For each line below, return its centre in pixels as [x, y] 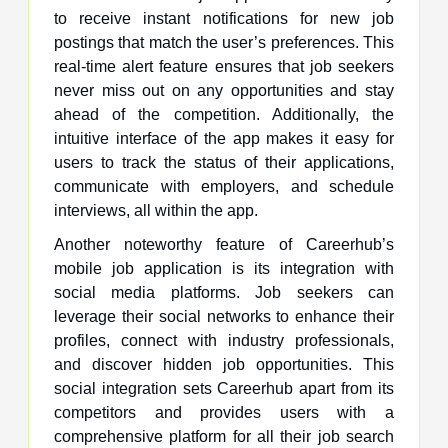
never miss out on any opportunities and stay [224, 90]
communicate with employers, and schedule [224, 186]
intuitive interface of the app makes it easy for [224, 138]
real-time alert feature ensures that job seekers [224, 66]
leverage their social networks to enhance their [224, 316]
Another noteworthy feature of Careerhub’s [224, 244]
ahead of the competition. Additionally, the [224, 114]
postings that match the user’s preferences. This [224, 42]
